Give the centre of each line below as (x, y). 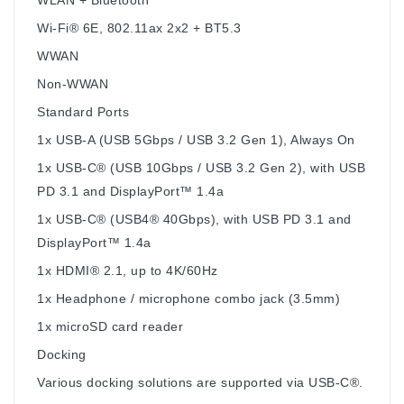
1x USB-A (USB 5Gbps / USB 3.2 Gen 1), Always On (196, 139)
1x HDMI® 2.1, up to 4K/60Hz (128, 270)
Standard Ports (83, 111)
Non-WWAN (73, 83)
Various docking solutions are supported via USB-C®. (202, 382)
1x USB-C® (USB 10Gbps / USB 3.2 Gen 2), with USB (201, 167)
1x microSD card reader (110, 326)
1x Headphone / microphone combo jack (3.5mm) (188, 298)
